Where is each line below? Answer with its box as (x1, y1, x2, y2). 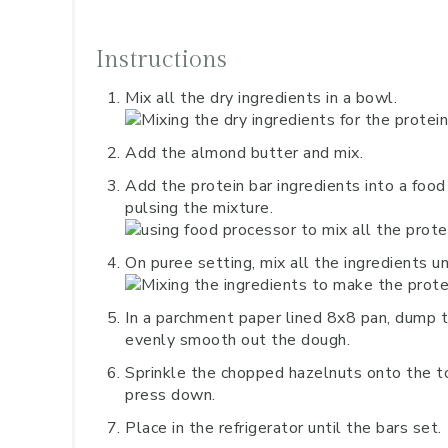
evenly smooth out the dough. (125, 329, 350, 351)
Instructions (95, 46, 227, 74)
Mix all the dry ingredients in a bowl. (125, 87, 397, 109)
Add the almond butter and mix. (125, 142, 363, 164)
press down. (125, 384, 216, 406)
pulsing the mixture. (125, 197, 273, 219)
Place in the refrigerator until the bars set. (125, 417, 442, 439)
